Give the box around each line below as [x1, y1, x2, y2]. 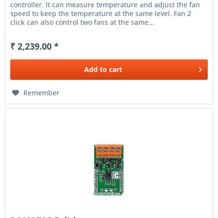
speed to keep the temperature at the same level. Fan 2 [10, 8, 192, 18]
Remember [23, 88, 60, 97]
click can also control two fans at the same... [10, 17, 155, 27]
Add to [84, 64, 108, 74]
